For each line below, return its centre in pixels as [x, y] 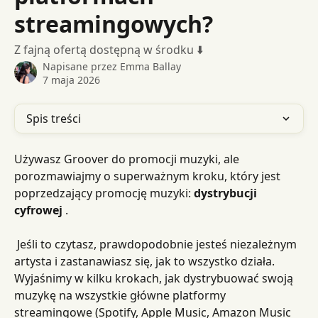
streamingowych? [114, 24]
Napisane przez [81, 66]
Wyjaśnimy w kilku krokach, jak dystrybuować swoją [155, 278]
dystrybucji [227, 193]
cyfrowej [38, 210]
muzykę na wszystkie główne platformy [121, 295]
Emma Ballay [150, 66]
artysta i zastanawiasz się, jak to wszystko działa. [146, 261]
